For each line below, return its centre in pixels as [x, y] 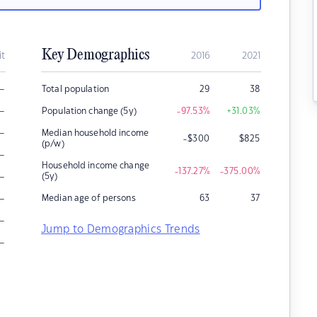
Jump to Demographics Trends [121, 230]
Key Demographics [96, 55]
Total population [76, 89]
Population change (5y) [89, 111]
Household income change [96, 166]
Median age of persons [89, 198]
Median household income [95, 133]
